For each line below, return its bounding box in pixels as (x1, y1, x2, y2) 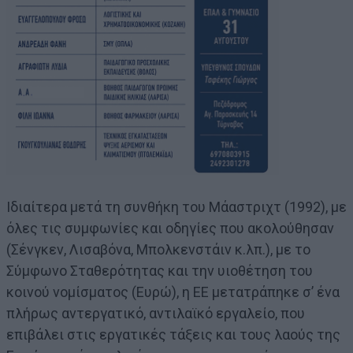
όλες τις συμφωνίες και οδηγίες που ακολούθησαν (6, 219, 334, 236)
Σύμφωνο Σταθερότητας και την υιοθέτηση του (6, 262, 313, 279)
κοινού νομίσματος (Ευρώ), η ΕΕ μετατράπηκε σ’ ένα (6, 283, 340, 300)
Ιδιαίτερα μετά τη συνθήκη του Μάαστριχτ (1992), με (6, 198, 347, 215)
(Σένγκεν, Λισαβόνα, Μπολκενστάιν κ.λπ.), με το (6, 240, 310, 258)
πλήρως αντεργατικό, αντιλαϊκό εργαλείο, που (6, 304, 305, 321)
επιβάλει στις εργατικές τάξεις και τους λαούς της (6, 325, 340, 343)
